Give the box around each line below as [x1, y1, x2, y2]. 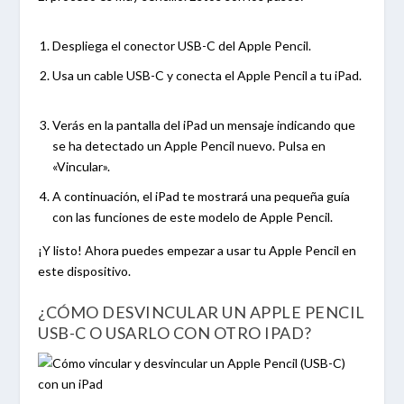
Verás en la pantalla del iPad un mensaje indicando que [52, 117, 356, 133]
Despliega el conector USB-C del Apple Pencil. [52, 37, 315, 53]
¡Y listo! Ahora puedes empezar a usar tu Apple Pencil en [38, 243, 357, 259]
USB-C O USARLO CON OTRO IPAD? [38, 322, 312, 343]
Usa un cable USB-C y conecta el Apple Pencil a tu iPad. [52, 67, 363, 83]
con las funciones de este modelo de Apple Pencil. [52, 209, 336, 225]
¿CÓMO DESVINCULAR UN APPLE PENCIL [38, 301, 365, 322]
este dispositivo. [38, 263, 134, 280]
